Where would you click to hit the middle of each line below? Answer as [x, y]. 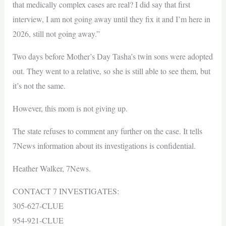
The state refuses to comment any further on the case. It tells [107, 131]
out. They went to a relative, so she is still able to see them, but [111, 71]
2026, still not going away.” [56, 34]
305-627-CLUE [38, 206]
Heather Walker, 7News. [51, 168]
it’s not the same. [39, 86]
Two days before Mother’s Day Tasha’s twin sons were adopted [112, 56]
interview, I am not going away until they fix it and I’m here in [111, 19]
